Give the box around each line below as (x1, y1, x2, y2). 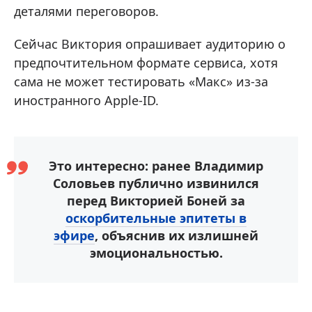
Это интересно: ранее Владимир (49, 157, 263, 175)
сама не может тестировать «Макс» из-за (14, 73, 268, 91)
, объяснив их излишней (95, 227, 258, 244)
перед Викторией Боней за (67, 192, 245, 210)
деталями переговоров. (14, 3, 159, 20)
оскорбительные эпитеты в (65, 210, 247, 227)
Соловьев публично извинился (53, 175, 259, 192)
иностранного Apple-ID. (14, 92, 159, 109)
